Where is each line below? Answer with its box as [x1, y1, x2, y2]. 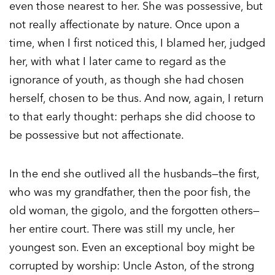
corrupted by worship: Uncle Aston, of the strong [9, 258, 254, 273]
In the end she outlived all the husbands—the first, [9, 166, 259, 181]
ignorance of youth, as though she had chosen [9, 72, 244, 87]
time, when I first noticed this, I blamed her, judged [9, 36, 265, 50]
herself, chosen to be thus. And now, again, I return [9, 91, 263, 106]
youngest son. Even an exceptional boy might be [9, 240, 255, 255]
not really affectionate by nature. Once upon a [9, 17, 240, 32]
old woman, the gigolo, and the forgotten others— [9, 203, 260, 218]
